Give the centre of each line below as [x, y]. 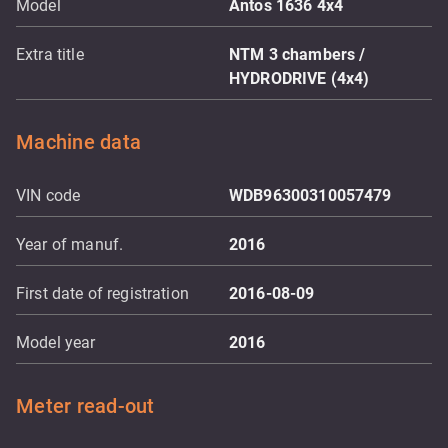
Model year [56, 342]
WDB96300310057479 [310, 195]
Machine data [78, 142]
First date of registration [102, 293]
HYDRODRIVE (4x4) [299, 78]
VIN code [48, 195]
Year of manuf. [70, 244]
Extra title [50, 54]
